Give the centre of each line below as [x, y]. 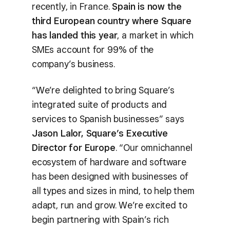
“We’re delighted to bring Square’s [103, 90]
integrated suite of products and [100, 104]
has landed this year [75, 35]
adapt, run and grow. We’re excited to [110, 205]
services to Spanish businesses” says [108, 119]
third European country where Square [112, 21]
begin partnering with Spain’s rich [100, 219]
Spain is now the [147, 6]
